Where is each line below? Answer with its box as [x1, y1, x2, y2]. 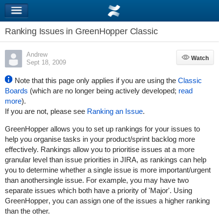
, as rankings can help [136, 155, 206, 164]
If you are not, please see [4, 107, 87, 115]
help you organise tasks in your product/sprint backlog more [4, 135, 195, 143]
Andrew [26, 51, 47, 58]
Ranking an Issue [87, 107, 143, 115]
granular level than [4, 155, 65, 164]
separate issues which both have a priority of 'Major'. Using [4, 186, 192, 195]
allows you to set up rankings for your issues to [48, 125, 200, 133]
